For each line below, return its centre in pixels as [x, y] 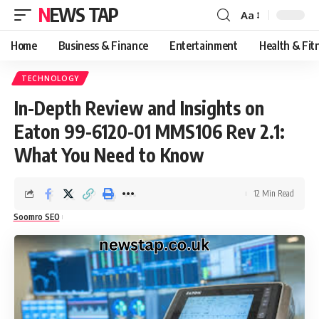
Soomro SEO [36, 217]
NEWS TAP [84, 15]
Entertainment [203, 46]
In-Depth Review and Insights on [139, 108]
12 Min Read [274, 193]
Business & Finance [103, 46]
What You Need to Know [109, 155]
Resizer [257, 41]
